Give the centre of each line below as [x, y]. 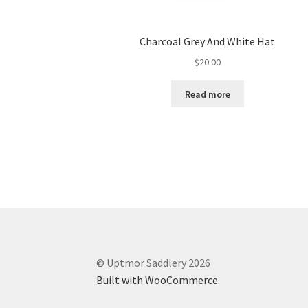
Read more [207, 94]
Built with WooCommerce [157, 280]
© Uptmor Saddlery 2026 [154, 263]
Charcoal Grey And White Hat [208, 42]
